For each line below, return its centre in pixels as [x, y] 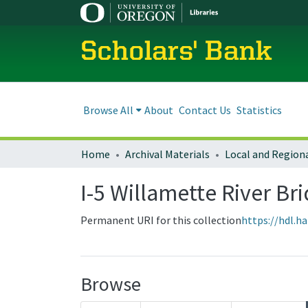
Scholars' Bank [176, 53]
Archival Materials [167, 154]
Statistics [259, 110]
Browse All [108, 110]
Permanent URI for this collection [161, 220]
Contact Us [205, 110]
